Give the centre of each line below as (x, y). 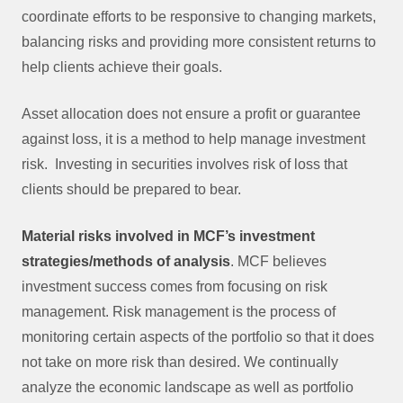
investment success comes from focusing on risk (175, 287)
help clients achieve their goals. (122, 67)
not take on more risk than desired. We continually (180, 362)
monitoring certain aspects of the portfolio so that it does (198, 337)
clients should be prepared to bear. (131, 189)
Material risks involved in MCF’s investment (168, 236)
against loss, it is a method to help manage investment (193, 139)
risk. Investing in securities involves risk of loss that (184, 164)
